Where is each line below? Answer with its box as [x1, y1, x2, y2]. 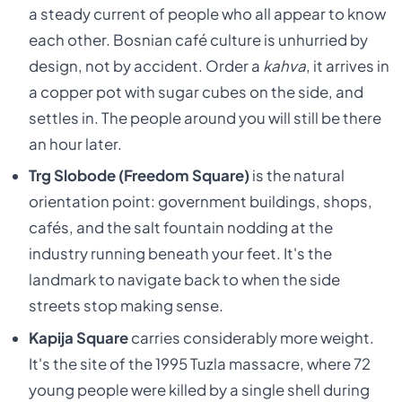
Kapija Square [28, 328, 128, 347]
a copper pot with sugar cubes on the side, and [28, 82, 363, 101]
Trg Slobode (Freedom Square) [28, 166, 249, 186]
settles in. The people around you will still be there [28, 108, 381, 127]
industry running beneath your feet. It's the [28, 244, 332, 264]
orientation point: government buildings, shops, [28, 192, 372, 212]
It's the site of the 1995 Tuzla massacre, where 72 [28, 354, 371, 373]
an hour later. [28, 134, 122, 153]
